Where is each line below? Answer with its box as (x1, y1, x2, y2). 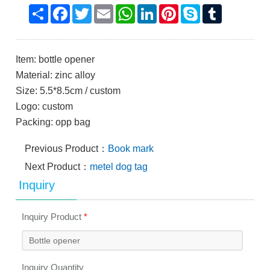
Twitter (92, 4, 121, 14)
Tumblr (222, 4, 252, 14)
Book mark (108, 143, 154, 154)
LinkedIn (157, 4, 194, 14)
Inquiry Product (22, 212, 84, 222)
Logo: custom (16, 101, 74, 111)
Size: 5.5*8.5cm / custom (16, 86, 121, 96)
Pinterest (178, 4, 217, 14)
